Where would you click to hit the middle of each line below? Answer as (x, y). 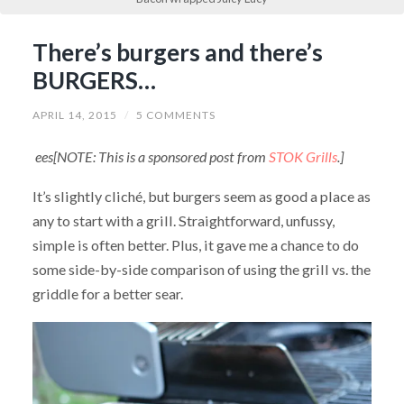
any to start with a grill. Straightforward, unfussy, (183, 221)
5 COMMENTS (175, 115)
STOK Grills (303, 156)
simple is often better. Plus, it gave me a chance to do (195, 245)
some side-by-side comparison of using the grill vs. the (201, 270)
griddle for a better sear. (107, 294)
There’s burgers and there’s (177, 52)
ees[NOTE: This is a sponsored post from (150, 156)
